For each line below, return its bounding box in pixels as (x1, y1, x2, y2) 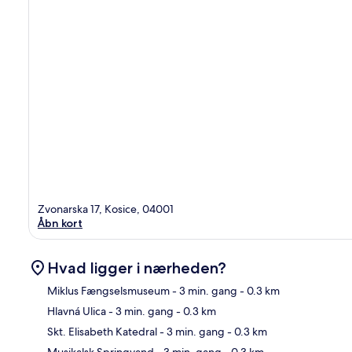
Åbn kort (38, 215, 82, 230)
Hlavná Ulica (47, 303, 106, 318)
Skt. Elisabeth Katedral (47, 324, 157, 339)
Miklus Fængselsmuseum (47, 283, 170, 298)
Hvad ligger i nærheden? (47, 258, 226, 277)
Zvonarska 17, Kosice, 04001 (38, 201, 174, 216)
